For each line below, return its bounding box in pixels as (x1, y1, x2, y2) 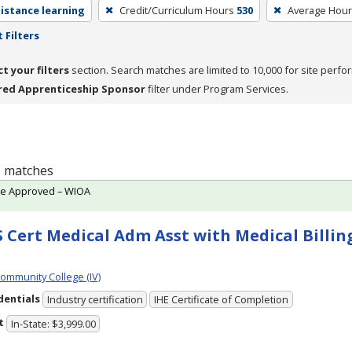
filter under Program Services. (145, 81, 288, 96)
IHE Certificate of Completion (154, 292, 289, 307)
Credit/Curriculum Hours (119, 2, 234, 17)
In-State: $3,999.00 (10, 316, 96, 331)
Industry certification (46, 292, 143, 307)
